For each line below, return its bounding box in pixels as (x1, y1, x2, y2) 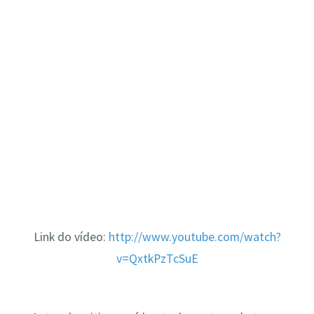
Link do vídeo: (33, 229, 109, 245)
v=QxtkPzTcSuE (116, 251, 198, 267)
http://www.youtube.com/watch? (108, 229, 281, 245)
